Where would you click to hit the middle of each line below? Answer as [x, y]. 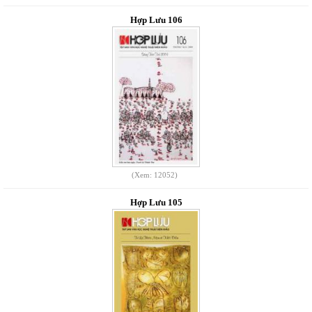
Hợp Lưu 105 [156, 202]
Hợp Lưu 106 [156, 20]
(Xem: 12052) [154, 175]
